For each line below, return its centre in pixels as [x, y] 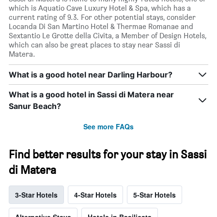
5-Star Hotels [155, 195]
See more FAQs [108, 127]
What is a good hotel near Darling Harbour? [91, 75]
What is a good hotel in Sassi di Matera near [91, 95]
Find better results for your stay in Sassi [108, 155]
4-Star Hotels [95, 195]
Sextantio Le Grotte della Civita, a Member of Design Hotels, [108, 36]
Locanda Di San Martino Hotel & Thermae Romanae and [101, 27]
